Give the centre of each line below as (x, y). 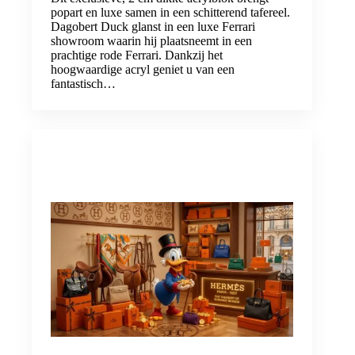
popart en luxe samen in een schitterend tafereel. (170, 12)
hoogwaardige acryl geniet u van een (143, 69)
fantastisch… (83, 83)
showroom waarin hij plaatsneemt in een (151, 40)
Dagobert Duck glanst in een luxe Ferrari (153, 26)
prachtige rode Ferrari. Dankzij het (137, 55)
